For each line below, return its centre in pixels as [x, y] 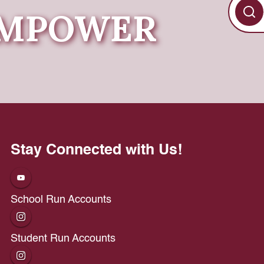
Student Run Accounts [63, 238]
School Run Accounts [61, 199]
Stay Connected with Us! [96, 150]
